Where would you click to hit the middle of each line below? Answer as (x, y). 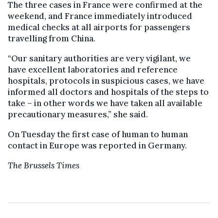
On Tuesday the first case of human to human (98, 134)
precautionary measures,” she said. (78, 114)
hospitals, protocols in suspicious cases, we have (106, 81)
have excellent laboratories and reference (93, 69)
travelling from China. (52, 38)
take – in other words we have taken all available (105, 103)
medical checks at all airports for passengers (99, 27)
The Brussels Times (44, 165)
